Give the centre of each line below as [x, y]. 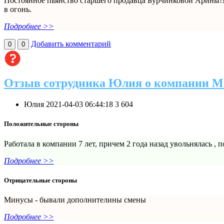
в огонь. [18, 9]
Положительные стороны [41, 124]
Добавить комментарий [71, 43]
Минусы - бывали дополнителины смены [75, 200]
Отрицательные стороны [40, 180]
